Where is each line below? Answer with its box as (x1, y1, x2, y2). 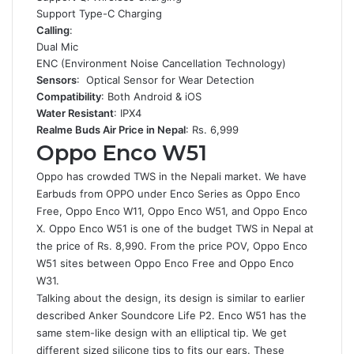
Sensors (36, 73, 77, 86)
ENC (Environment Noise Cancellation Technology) (36, 57, 286, 70)
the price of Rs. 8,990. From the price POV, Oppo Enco (36, 239, 307, 252)
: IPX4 (114, 107, 141, 119)
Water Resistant (36, 107, 114, 119)
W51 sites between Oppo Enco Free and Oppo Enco (36, 257, 294, 269)
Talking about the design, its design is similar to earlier (36, 292, 305, 304)
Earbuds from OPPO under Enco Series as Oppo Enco (36, 187, 300, 200)
